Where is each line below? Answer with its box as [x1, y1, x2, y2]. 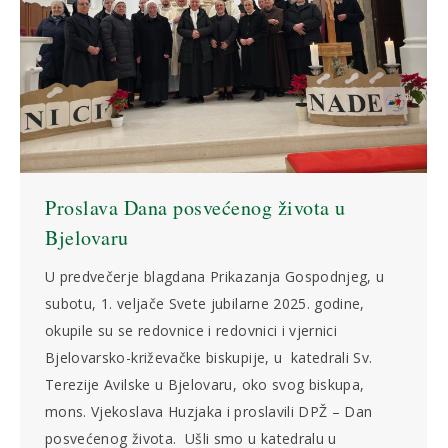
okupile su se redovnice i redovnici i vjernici [45, 321, 338, 341]
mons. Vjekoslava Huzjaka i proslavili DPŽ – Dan [45, 402, 373, 422]
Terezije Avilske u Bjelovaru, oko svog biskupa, [45, 375, 365, 395]
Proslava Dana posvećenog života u [45, 194, 346, 222]
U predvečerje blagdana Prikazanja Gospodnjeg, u [45, 267, 385, 287]
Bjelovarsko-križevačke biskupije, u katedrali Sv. [45, 348, 373, 368]
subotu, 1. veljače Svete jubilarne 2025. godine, [45, 294, 365, 314]
